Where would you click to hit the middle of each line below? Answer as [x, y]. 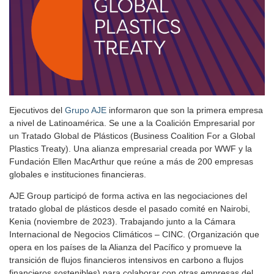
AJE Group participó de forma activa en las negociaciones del [128, 196]
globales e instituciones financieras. [78, 175]
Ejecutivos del [37, 110]
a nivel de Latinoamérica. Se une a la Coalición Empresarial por [132, 123]
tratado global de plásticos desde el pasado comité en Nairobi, [130, 209]
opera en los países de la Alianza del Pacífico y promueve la [125, 247]
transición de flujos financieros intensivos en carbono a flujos [126, 260]
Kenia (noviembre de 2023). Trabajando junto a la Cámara [122, 222]
